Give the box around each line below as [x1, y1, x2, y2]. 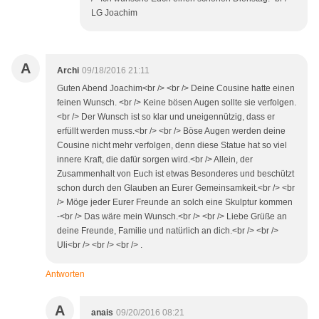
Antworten [46, 269, 85, 280]
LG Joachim [91, 8, 137, 19]
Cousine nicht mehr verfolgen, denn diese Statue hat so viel [57, 140, 287, 151]
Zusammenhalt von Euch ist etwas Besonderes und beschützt [57, 169, 294, 179]
